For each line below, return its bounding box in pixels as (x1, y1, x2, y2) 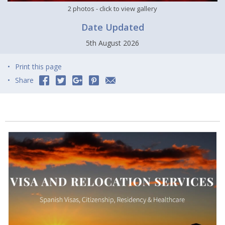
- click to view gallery (94, 4, 157, 14)
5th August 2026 (86, 38, 139, 48)
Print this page (15, 62, 62, 72)
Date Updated (81, 21, 144, 34)
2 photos (68, 4, 94, 14)
